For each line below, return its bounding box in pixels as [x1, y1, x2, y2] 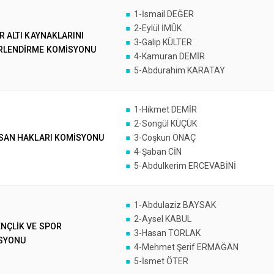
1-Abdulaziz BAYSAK [133, 200, 216, 210]
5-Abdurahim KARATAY [133, 65, 225, 75]
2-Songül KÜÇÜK [133, 119, 197, 128]
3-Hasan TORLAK [133, 228, 201, 238]
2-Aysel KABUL [133, 214, 191, 224]
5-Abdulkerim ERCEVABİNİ [133, 161, 237, 171]
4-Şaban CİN [133, 147, 182, 157]
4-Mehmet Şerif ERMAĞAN [133, 242, 239, 252]
